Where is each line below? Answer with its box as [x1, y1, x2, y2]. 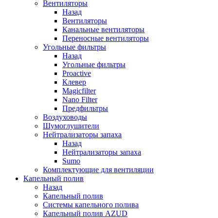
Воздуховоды [43, 113, 87, 121]
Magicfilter [62, 87, 96, 95]
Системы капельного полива [43, 200, 139, 209]
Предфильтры [62, 104, 108, 112]
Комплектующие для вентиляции [43, 165, 154, 174]
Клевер [62, 78, 86, 86]
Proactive [62, 69, 91, 77]
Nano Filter [62, 95, 97, 104]
